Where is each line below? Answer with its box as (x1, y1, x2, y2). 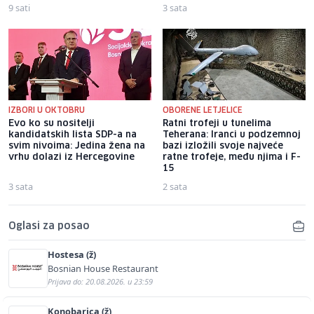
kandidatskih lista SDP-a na (8, 130, 137, 139)
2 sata (163, 179, 187, 193)
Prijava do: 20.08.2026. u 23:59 (48, 275, 153, 287)
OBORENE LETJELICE (163, 106, 243, 114)
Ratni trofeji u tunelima (163, 118, 271, 128)
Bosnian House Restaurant (48, 261, 158, 275)
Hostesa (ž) (48, 247, 96, 261)
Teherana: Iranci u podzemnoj (163, 130, 301, 139)
